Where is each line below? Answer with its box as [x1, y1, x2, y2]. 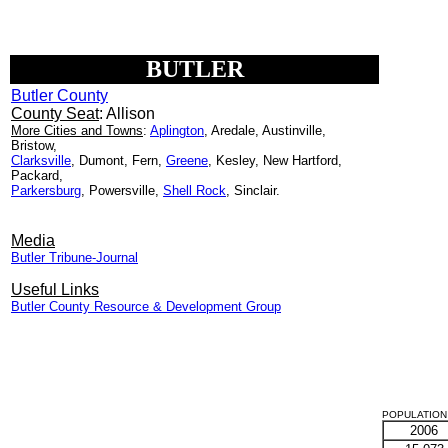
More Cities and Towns [11, 123, 143, 138]
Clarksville [11, 153, 71, 168]
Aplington [150, 123, 204, 138]
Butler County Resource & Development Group [11, 299, 281, 314]
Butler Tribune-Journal [11, 250, 138, 265]
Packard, [11, 168, 67, 183]
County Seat [11, 105, 99, 122]
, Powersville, [81, 183, 163, 198]
